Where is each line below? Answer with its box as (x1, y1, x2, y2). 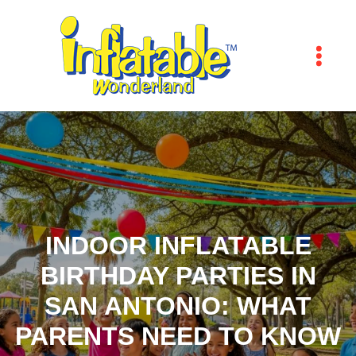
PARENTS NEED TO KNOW (15, 322, 341, 350)
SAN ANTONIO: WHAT (44, 292, 311, 320)
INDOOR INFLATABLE (44, 231, 311, 260)
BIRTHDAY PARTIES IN (40, 261, 316, 290)
